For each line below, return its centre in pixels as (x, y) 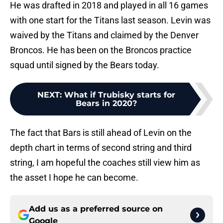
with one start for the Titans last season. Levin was (110, 20)
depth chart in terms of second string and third (101, 148)
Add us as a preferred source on (96, 209)
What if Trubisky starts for (119, 95)
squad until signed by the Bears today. (85, 65)
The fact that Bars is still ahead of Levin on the (101, 133)
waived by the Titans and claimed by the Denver (104, 35)
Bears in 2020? (106, 104)
